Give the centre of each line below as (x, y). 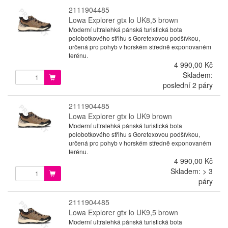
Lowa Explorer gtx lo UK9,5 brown (123, 212)
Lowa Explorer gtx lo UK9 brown (120, 116)
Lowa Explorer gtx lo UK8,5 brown (123, 20)
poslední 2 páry (188, 85)
